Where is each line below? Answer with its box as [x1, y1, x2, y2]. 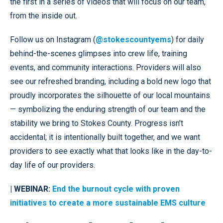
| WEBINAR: [10, 184, 52, 194]
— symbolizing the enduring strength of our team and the [10, 104, 206, 114]
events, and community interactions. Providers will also [10, 62, 201, 72]
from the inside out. [10, 10, 77, 20]
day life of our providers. [10, 160, 95, 170]
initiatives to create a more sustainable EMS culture [10, 198, 206, 208]
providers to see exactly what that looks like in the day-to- [10, 146, 212, 156]
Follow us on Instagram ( [10, 34, 96, 44]
